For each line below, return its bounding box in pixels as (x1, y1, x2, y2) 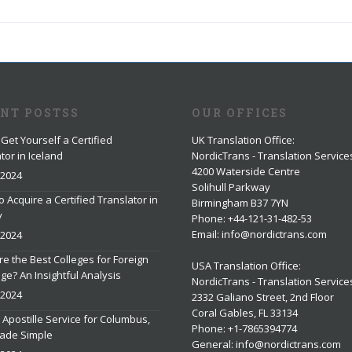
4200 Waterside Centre (192, 163, 300, 178)
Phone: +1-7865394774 (192, 321, 297, 335)
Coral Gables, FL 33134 (192, 305, 298, 320)
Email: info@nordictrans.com (192, 226, 327, 241)
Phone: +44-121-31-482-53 (192, 211, 312, 225)
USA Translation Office (192, 258, 299, 273)
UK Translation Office (192, 132, 292, 147)
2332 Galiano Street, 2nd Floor (192, 289, 334, 304)
